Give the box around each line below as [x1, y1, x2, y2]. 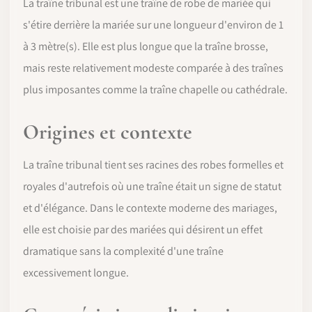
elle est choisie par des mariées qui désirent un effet [23, 222, 263, 237]
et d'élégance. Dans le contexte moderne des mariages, [23, 201, 277, 215]
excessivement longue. [23, 265, 129, 280]
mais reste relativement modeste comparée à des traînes [23, 61, 283, 75]
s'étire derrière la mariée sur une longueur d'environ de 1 [23, 17, 283, 32]
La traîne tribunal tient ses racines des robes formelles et [23, 157, 283, 172]
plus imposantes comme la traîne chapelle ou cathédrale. [23, 82, 288, 97]
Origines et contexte [23, 119, 192, 145]
